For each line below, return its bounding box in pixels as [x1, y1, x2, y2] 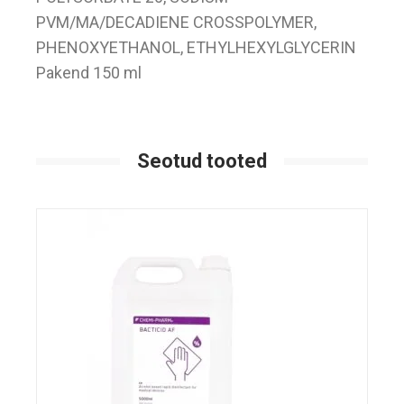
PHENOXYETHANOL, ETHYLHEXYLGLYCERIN [36, 38, 357, 57]
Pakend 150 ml [36, 63, 142, 82]
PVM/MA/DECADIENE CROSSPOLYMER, [36, 13, 317, 32]
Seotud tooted [137, 150, 267, 172]
